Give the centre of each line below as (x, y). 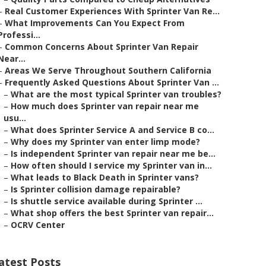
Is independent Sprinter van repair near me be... (113, 153)
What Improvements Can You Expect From (95, 23)
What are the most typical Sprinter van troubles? (116, 94)
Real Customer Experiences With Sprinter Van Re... (112, 11)
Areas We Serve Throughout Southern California (108, 70)
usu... (15, 118)
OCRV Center (38, 225)
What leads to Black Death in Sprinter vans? (105, 177)
